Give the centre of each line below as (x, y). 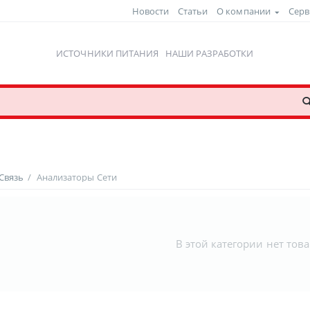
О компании (244, 11)
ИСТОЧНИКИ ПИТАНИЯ (107, 53)
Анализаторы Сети (77, 177)
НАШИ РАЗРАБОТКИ (209, 53)
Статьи (193, 11)
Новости (151, 11)
